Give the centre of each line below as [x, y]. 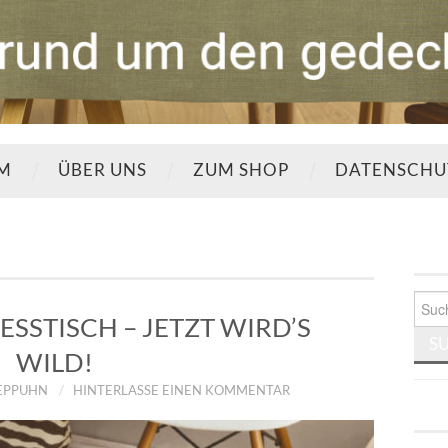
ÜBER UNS [102, 170]
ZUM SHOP [241, 170]
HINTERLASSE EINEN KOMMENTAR [181, 391]
